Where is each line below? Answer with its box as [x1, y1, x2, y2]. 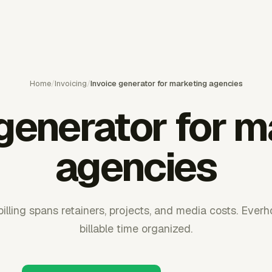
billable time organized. [80, 222, 192, 236]
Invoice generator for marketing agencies [90, 78, 243, 89]
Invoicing [54, 78, 87, 89]
